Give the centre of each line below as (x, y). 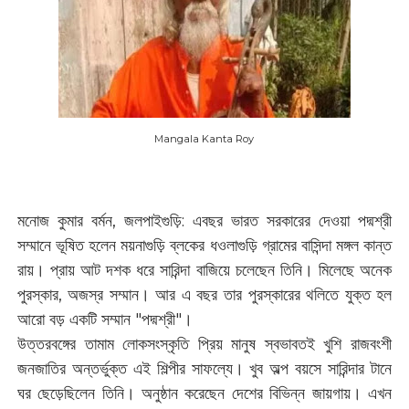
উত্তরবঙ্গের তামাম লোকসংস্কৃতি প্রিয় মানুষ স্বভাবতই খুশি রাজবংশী (204, 344)
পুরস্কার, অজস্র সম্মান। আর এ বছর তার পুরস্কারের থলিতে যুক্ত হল (204, 295)
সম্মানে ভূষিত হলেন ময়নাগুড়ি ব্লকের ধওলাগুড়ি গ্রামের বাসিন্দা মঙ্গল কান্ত (204, 246)
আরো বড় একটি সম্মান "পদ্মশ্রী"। (107, 320)
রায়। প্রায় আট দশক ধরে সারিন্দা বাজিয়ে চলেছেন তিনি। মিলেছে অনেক (204, 270)
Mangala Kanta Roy (204, 139)
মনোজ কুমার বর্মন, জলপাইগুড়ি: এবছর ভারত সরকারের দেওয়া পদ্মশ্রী (204, 221)
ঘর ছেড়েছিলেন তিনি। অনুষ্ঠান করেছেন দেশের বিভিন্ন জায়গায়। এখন (204, 393)
